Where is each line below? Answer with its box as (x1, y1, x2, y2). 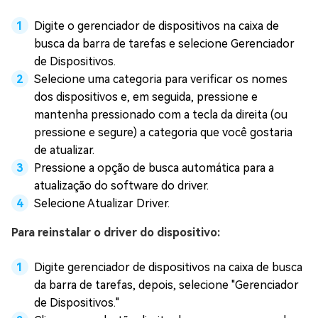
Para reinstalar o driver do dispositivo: (11, 226, 220, 239)
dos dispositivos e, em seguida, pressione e (34, 90, 258, 104)
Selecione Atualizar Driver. (34, 197, 170, 210)
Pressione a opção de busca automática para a (34, 161, 274, 175)
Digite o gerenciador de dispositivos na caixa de (34, 19, 279, 33)
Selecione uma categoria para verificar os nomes (34, 72, 287, 86)
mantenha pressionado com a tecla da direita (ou (34, 108, 287, 121)
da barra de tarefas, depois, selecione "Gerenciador (34, 278, 299, 292)
